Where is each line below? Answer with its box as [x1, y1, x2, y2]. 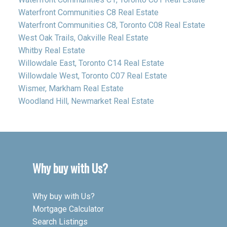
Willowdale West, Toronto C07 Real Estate [18, 70, 167, 81]
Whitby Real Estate [18, 45, 85, 55]
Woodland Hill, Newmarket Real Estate [18, 96, 154, 106]
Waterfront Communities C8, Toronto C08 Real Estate [18, 20, 205, 30]
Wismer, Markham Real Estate [18, 83, 124, 93]
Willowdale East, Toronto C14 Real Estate [18, 58, 164, 68]
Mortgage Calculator [32, 204, 104, 214]
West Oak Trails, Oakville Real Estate [18, 32, 148, 43]
